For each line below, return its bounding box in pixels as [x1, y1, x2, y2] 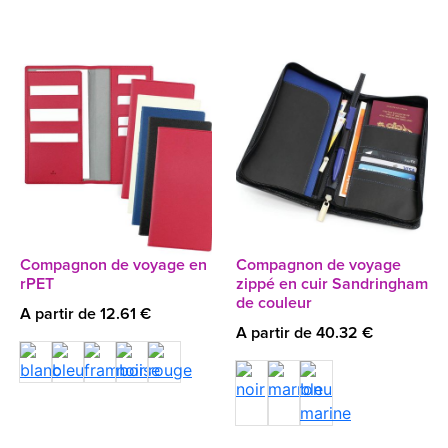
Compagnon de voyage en [20, 257, 207, 273]
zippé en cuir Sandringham [236, 276, 428, 292]
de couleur [236, 295, 312, 311]
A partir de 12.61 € [20, 306, 151, 322]
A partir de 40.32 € [236, 325, 373, 341]
